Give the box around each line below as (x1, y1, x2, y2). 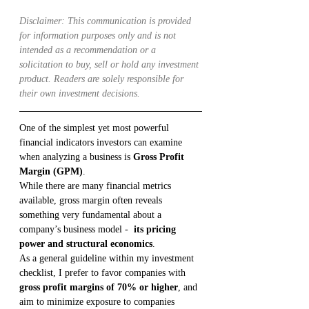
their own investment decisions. (19, 88, 140, 99)
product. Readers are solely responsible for (19, 73, 186, 84)
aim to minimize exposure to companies (19, 296, 177, 307)
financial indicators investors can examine (19, 137, 185, 148)
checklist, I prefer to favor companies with (19, 267, 188, 278)
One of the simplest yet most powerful (19, 122, 172, 133)
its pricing (134, 223, 179, 235)
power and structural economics (19, 238, 152, 249)
